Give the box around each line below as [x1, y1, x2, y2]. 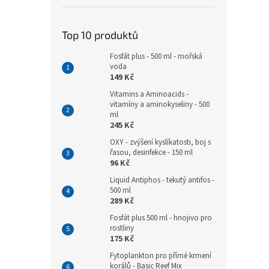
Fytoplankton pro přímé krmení [110, 250, 211, 261]
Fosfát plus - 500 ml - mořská [110, 51, 202, 62]
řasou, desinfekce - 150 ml [110, 147, 193, 158]
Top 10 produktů [62, 28, 138, 41]
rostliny [110, 223, 134, 234]
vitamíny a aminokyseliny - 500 [110, 99, 210, 110]
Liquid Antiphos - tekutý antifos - [110, 175, 214, 186]
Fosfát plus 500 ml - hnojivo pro [110, 213, 212, 223]
